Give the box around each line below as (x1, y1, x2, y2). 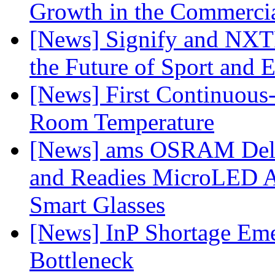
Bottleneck (29, 247, 134, 274)
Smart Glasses (29, 192, 165, 219)
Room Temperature (29, 109, 214, 136)
